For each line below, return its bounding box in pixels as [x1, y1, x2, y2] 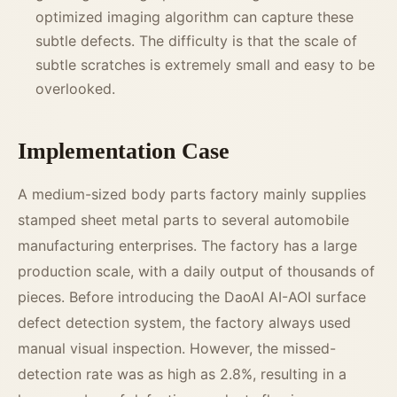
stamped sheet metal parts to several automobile [18, 211, 349, 230]
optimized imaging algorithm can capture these [35, 8, 354, 27]
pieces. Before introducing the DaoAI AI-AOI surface [18, 288, 366, 307]
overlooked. [35, 80, 115, 98]
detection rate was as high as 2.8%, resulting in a [18, 365, 346, 384]
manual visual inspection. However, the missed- [18, 339, 336, 358]
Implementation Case [18, 138, 230, 165]
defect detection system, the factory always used [18, 314, 351, 332]
